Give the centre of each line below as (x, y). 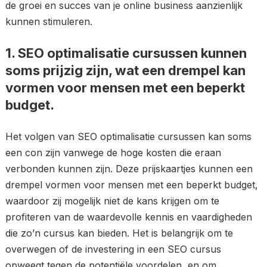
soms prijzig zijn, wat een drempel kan (125, 70)
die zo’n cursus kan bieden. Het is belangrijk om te (119, 233)
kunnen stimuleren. (49, 21)
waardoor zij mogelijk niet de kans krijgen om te (112, 201)
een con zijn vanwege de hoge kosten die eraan (113, 153)
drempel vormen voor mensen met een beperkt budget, (131, 185)
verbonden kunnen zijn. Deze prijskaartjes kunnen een (129, 169)
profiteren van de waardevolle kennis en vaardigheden (128, 217)
